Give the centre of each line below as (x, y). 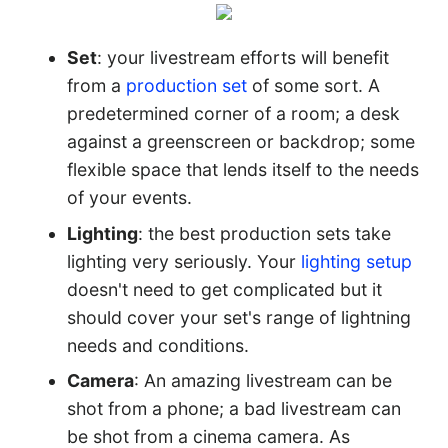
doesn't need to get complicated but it (225, 289)
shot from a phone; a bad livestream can (234, 409)
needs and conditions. (158, 345)
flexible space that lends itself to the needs (243, 169)
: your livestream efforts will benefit (243, 57)
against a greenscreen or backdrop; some (241, 141)
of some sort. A (314, 85)
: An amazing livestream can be (263, 381)
